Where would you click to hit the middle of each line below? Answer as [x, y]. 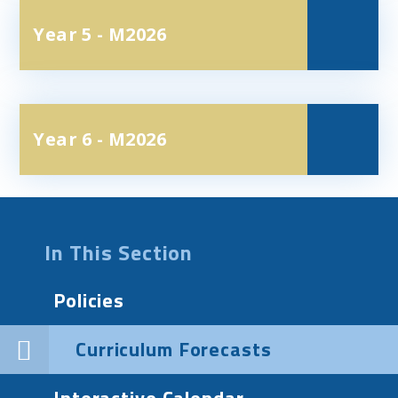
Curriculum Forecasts [174, 349]
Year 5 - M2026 [99, 34]
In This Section [119, 252]
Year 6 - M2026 [99, 139]
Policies [89, 300]
